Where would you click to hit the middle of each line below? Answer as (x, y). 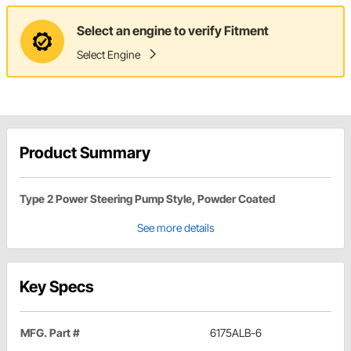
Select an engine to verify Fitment (173, 30)
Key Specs (57, 287)
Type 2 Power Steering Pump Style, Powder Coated (147, 199)
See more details (175, 228)
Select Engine (109, 54)
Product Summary (85, 153)
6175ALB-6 (236, 333)
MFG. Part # (50, 333)
